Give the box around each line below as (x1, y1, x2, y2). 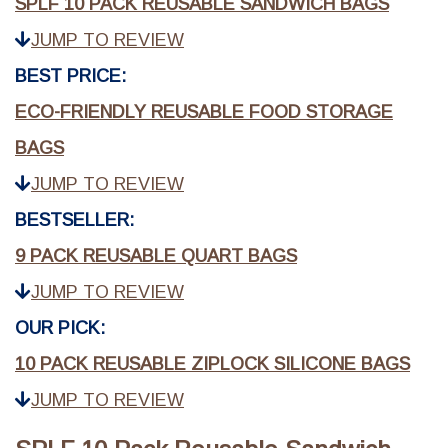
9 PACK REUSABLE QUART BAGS (15, 246, 297, 267)
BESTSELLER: (15, 210, 134, 231)
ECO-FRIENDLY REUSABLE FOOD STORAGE (15, 102, 393, 123)
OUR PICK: (15, 318, 105, 339)
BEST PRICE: (15, 66, 126, 87)
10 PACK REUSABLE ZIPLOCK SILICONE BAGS (15, 354, 410, 375)
